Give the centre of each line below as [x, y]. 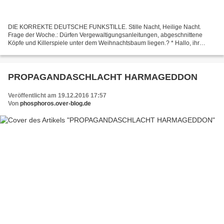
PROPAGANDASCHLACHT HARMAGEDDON [103, 77]
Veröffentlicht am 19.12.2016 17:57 [57, 95]
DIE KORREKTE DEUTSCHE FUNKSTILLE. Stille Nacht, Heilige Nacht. [104, 27]
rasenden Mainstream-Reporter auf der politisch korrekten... [89, 51]
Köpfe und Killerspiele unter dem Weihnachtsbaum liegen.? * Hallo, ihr [104, 43]
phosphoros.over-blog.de [55, 103]
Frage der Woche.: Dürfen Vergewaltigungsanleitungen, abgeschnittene [105, 35]
